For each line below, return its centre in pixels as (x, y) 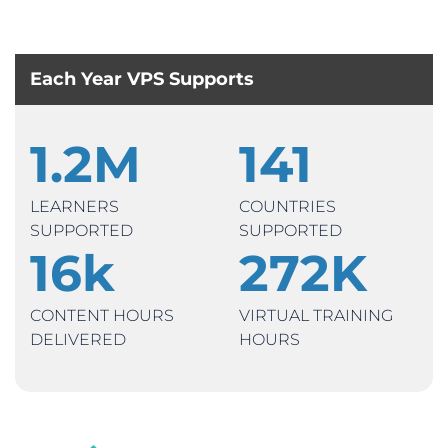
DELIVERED (78, 340)
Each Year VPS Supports (142, 79)
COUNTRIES (287, 207)
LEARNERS (74, 207)
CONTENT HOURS (102, 316)
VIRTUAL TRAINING (316, 316)
